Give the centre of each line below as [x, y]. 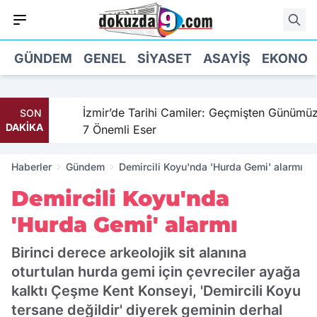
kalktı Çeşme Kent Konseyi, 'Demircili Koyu [156, 291]
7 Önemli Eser [106, 129]
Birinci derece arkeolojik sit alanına [129, 253]
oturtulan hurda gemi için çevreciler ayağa [156, 272]
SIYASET [165, 58]
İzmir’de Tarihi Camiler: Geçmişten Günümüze [191, 113]
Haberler [31, 167]
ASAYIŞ [227, 58]
